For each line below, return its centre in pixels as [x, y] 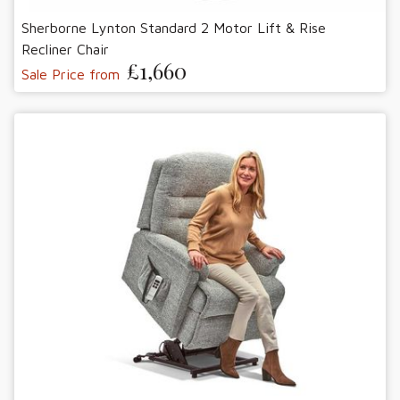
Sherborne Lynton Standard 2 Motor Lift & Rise [174, 28]
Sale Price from [71, 75]
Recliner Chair [65, 50]
